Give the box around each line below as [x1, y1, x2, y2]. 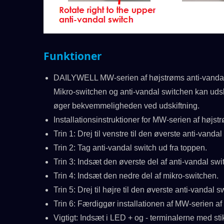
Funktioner [43, 49, 102, 63]
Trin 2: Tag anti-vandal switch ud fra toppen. [53, 143, 207, 152]
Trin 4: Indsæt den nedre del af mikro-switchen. [53, 171, 218, 180]
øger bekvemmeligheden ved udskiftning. [53, 101, 199, 110]
